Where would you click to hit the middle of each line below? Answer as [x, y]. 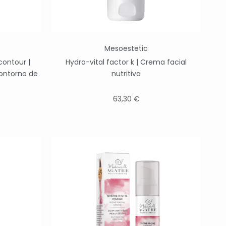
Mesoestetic [126, 48]
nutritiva [126, 74]
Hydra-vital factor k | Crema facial [126, 62]
